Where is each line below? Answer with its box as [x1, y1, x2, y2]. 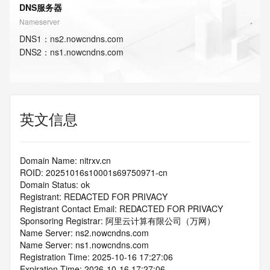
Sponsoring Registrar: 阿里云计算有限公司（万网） [20, 215, 215, 227]
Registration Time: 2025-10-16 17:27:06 [20, 251, 173, 263]
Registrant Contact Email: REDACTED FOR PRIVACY [20, 202, 223, 215]
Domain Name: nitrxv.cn [20, 154, 111, 166]
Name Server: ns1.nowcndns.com [20, 239, 149, 251]
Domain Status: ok [20, 178, 90, 190]
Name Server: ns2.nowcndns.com [20, 227, 149, 239]
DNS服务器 [19, 1, 62, 13]
